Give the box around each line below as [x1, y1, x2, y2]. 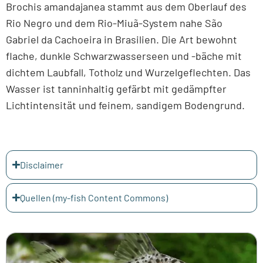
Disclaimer [20, 159, 64, 170]
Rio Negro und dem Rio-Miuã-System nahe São [6, 16, 222, 30]
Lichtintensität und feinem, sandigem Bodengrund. [6, 99, 245, 112]
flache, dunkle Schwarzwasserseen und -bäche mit [6, 49, 242, 63]
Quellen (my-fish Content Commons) [20, 191, 168, 203]
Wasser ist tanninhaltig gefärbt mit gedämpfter [6, 82, 227, 96]
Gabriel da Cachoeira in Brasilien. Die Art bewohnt [6, 33, 237, 46]
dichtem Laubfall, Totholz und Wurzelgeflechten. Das [6, 66, 251, 79]
